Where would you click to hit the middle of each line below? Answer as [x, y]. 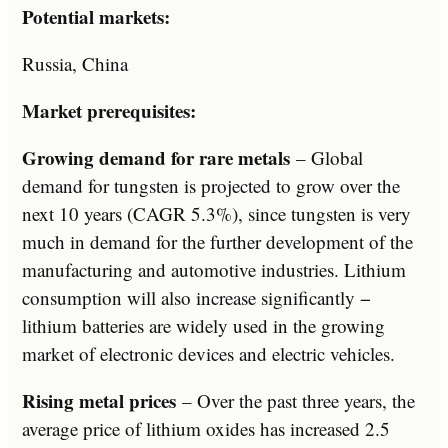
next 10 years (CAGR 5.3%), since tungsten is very [216, 213]
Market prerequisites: [109, 110]
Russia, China [75, 63]
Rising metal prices [99, 400]
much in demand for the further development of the [217, 241]
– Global [329, 157]
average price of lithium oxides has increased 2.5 [206, 428]
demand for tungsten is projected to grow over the [211, 185]
